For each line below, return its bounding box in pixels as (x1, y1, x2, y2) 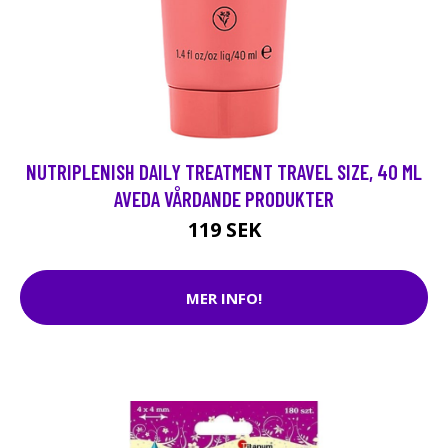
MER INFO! (186, 287, 262, 308)
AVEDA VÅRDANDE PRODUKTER (114, 186, 334, 211)
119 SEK (187, 216, 261, 243)
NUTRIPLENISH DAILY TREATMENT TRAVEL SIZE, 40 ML (26, 159, 422, 184)
